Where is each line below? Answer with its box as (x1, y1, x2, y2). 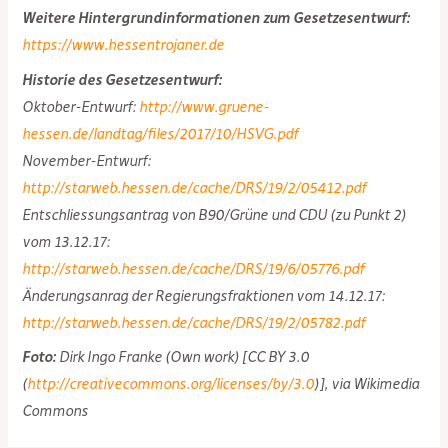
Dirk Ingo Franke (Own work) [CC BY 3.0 (56, 348, 310, 367)
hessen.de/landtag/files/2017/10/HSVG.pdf (22, 124, 299, 143)
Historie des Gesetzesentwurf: (22, 70, 223, 89)
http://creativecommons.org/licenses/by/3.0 (27, 375, 315, 394)
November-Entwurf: (22, 151, 152, 170)
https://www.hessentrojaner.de (22, 36, 225, 55)
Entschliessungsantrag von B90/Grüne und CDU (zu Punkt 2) (22, 205, 407, 224)
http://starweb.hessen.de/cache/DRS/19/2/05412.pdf (22, 178, 367, 197)
